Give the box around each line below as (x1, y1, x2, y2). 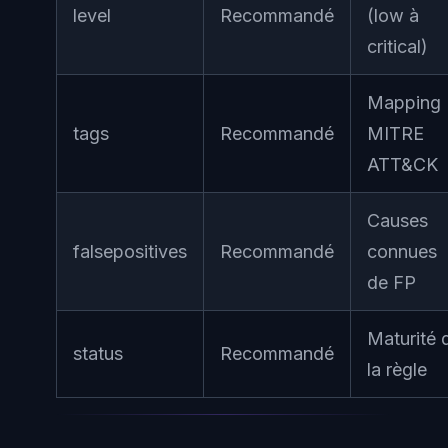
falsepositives (73, 240, 187, 262)
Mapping (367, 91, 441, 113)
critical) (367, 35, 428, 57)
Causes (367, 209, 428, 231)
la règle (367, 358, 427, 380)
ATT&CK (367, 153, 438, 175)
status (73, 342, 123, 364)
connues (367, 240, 437, 262)
